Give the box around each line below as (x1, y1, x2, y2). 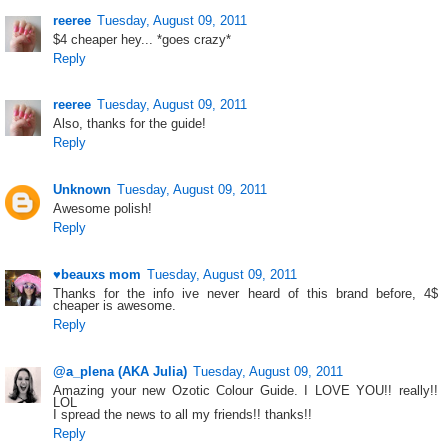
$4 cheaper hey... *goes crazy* (53, 31, 232, 47)
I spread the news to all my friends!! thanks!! (53, 406, 313, 422)
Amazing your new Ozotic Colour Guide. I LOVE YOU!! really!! (53, 382, 438, 398)
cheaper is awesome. (53, 297, 177, 313)
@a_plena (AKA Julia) (53, 363, 188, 379)
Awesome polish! (53, 201, 153, 217)
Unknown (53, 182, 112, 198)
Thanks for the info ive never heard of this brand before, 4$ (53, 285, 438, 301)
